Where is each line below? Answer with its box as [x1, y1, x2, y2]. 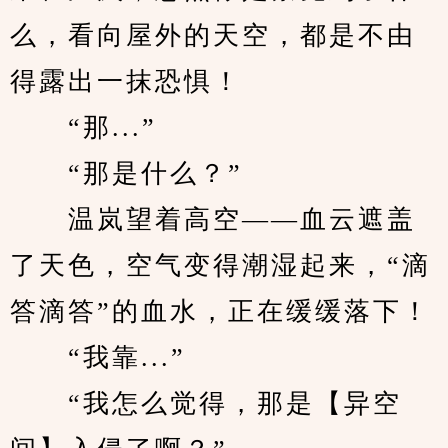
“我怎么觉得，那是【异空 [10, 389, 402, 418]
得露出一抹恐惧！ [10, 67, 242, 96]
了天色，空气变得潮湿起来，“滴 [10, 251, 431, 280]
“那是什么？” [10, 159, 243, 188]
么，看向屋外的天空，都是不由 [10, 21, 416, 50]
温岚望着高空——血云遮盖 [10, 205, 416, 234]
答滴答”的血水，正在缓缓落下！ [10, 297, 431, 326]
